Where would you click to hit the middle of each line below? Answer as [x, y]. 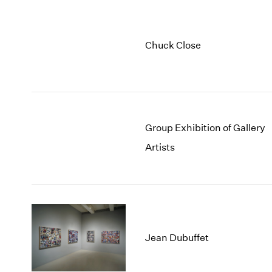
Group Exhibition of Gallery [206, 128]
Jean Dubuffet [177, 237]
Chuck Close [173, 46]
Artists [160, 148]
